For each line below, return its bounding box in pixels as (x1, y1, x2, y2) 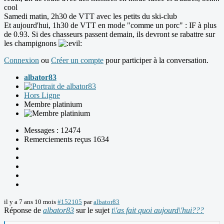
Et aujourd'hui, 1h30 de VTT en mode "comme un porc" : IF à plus (4, 21, 216, 30)
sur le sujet (74, 206, 111, 215)
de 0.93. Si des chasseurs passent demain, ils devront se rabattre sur (4, 30, 215, 39)
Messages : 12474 (24, 126, 80, 135)
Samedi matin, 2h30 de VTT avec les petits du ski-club (4, 12, 177, 21)
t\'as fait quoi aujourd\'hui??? (111, 206, 204, 215)
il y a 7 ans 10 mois (4, 198, 56, 206)
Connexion (4, 56, 39, 65)
